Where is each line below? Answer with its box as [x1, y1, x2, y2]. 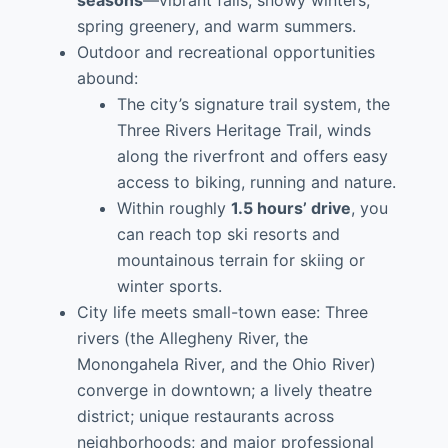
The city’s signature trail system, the [116, 94, 390, 114]
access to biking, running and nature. [116, 172, 401, 192]
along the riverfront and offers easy [116, 146, 388, 166]
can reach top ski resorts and [116, 224, 340, 244]
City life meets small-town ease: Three [76, 302, 368, 322]
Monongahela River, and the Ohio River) [76, 354, 376, 374]
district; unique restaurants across [76, 406, 334, 426]
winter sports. [116, 276, 222, 296]
